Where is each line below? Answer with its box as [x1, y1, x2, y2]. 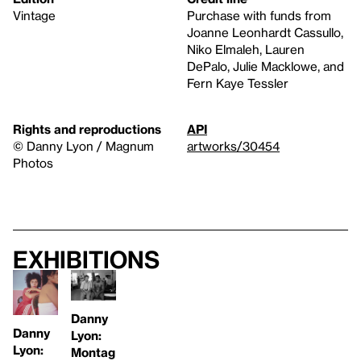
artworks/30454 [187, 139, 280, 154]
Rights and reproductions [13, 122, 161, 137]
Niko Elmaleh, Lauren [187, 42, 305, 57]
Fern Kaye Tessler [187, 76, 288, 91]
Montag [71, 344, 115, 359]
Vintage [13, 8, 56, 23]
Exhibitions [13, 246, 160, 274]
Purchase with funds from [187, 8, 331, 23]
